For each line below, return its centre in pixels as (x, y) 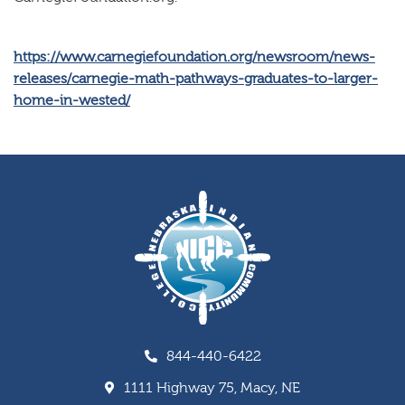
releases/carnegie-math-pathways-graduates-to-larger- (196, 78)
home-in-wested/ (72, 100)
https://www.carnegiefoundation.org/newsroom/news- (194, 57)
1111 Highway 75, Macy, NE (212, 388)
